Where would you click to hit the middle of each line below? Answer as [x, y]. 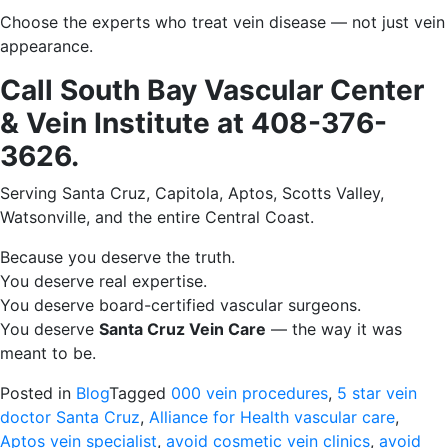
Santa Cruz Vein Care [182, 329]
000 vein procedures [249, 393]
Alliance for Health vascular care [272, 417]
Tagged [140, 393]
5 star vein [377, 393]
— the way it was [334, 329]
